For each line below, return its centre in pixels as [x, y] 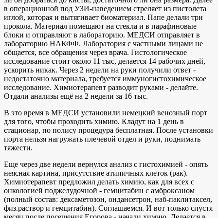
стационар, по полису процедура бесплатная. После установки [109, 130]
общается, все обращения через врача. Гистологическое [95, 52]
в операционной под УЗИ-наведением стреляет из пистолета [105, 8]
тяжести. [18, 147]
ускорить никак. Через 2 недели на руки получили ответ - [100, 70]
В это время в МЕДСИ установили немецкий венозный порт [106, 112]
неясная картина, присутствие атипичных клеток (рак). [96, 173]
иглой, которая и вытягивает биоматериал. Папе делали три [103, 17]
